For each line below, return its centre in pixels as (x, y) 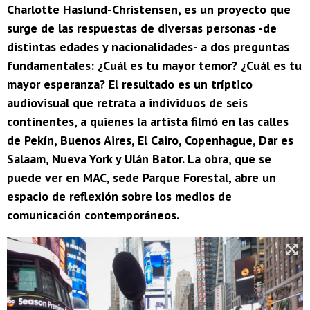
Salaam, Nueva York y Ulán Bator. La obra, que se (139, 159)
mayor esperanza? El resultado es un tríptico (130, 84)
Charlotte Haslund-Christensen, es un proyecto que (149, 10)
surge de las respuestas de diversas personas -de (142, 28)
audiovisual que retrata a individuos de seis (127, 103)
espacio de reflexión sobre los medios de (119, 197)
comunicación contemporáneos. (93, 215)
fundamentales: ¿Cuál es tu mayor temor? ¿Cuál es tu (154, 66)
